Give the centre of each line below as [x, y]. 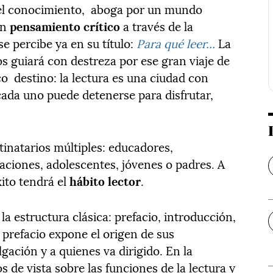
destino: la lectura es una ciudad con [112, 77]
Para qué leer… [176, 43]
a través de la [157, 26]
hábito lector [105, 181]
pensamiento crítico [65, 26]
